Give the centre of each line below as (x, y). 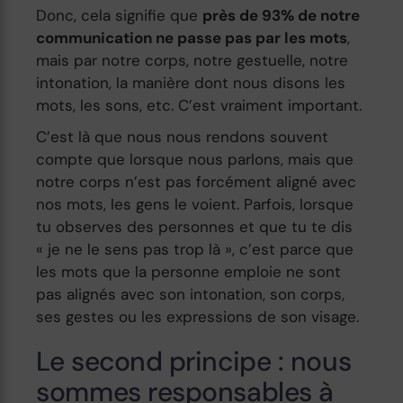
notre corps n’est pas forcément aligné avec (197, 181)
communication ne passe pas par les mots (192, 37)
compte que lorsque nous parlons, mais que (195, 159)
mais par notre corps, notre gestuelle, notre (193, 60)
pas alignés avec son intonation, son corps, (191, 294)
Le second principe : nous (194, 361)
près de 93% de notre (282, 15)
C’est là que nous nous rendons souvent (183, 136)
